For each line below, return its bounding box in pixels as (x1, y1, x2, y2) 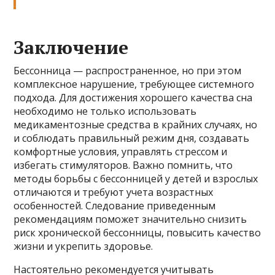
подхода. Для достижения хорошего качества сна (14, 91, 253, 104)
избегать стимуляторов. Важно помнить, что (14, 158, 233, 172)
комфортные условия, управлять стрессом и (14, 145, 228, 158)
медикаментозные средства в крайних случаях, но (14, 118, 258, 131)
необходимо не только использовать (14, 104, 197, 118)
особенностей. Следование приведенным (14, 199, 216, 212)
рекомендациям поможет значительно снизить (14, 212, 247, 226)
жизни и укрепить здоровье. (14, 239, 153, 253)
